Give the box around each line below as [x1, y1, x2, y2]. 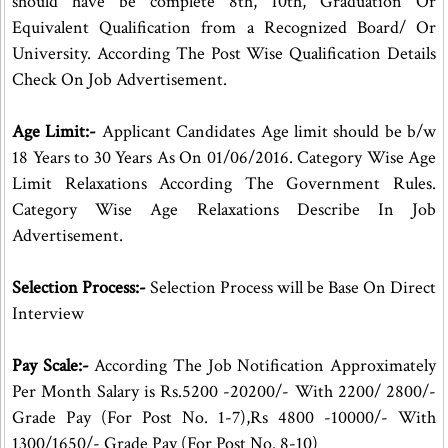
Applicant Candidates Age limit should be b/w [96, 120, 437, 143]
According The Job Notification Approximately [94, 354, 437, 377]
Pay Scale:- [12, 354, 95, 377]
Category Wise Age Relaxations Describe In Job [12, 198, 437, 221]
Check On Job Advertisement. [12, 68, 227, 91]
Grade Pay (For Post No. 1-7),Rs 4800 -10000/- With [12, 406, 437, 429]
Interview [12, 302, 84, 325]
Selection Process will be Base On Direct [146, 276, 437, 299]
